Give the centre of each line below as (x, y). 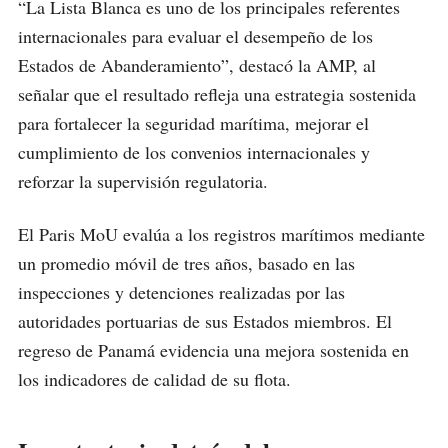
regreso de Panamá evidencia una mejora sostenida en (213, 350)
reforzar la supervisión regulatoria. (143, 181)
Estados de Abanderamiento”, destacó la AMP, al (197, 65)
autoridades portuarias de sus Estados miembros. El (205, 321)
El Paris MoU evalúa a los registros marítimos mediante (221, 234)
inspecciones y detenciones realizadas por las (181, 292)
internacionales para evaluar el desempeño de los (195, 36)
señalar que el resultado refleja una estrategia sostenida (217, 94)
